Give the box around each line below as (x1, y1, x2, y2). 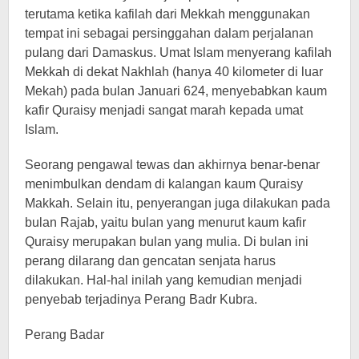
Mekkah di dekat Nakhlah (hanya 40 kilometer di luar (25, 64, 323, 79)
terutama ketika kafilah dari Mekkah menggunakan (25, 6, 310, 21)
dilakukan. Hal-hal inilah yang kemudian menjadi (25, 272, 302, 287)
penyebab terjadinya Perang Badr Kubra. (25, 292, 257, 306)
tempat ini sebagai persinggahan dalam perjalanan (25, 26, 313, 40)
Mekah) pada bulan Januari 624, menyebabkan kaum (25, 83, 327, 98)
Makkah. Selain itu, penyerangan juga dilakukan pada (25, 196, 330, 210)
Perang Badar (25, 327, 104, 341)
